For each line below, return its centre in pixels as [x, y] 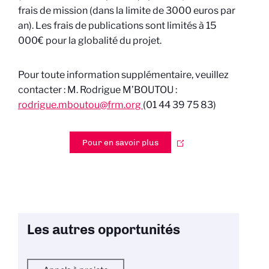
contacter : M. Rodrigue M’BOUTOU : [98, 90]
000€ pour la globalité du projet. [90, 41]
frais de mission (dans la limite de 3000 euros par [127, 11]
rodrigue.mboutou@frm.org [80, 105]
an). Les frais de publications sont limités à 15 [117, 26]
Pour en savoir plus [120, 142]
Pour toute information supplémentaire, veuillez [123, 75]
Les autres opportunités [104, 230]
